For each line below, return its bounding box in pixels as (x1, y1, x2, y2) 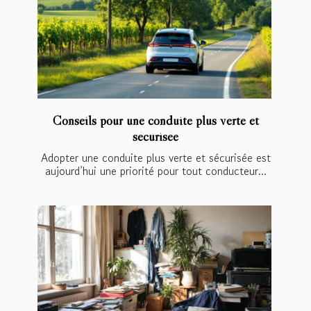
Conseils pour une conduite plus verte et (52, 111, 259, 128)
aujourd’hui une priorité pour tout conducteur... (44, 162, 267, 179)
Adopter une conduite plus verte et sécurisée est (40, 149, 271, 166)
